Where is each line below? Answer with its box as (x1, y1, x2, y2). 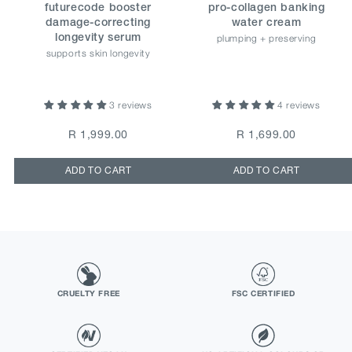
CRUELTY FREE (57, 288, 120, 299)
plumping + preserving (216, 32, 317, 45)
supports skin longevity (46, 47, 151, 60)
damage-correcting (45, 18, 152, 29)
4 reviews (277, 99, 321, 112)
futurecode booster (45, 3, 152, 14)
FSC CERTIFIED (231, 288, 295, 299)
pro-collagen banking (207, 3, 325, 14)
